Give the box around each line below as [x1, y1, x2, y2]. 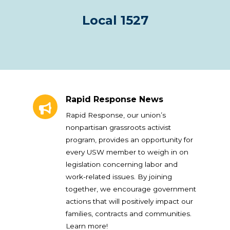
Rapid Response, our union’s [66, 110, 166, 119]
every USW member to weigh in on [66, 147, 188, 156]
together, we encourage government [66, 184, 196, 193]
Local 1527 [82, 12, 148, 28]
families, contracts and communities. [66, 209, 191, 218]
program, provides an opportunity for [66, 135, 193, 144]
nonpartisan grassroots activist [66, 123, 171, 131]
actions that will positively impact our [66, 197, 193, 205]
